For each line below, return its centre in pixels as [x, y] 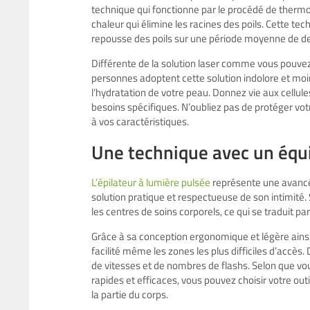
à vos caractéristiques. [140, 121]
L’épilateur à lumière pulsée [151, 182]
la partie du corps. [130, 294]
